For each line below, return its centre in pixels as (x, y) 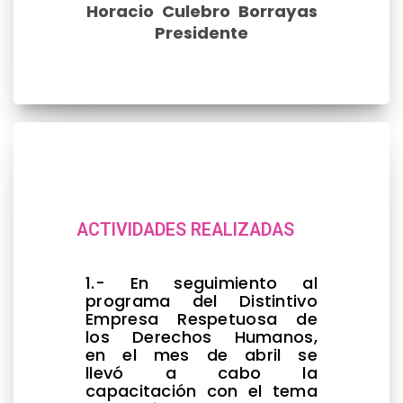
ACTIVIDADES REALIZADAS (185, 229)
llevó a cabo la (201, 372)
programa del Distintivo (201, 300)
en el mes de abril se (201, 354)
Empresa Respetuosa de (201, 318)
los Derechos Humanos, (201, 336)
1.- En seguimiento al (201, 282)
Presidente (201, 32)
